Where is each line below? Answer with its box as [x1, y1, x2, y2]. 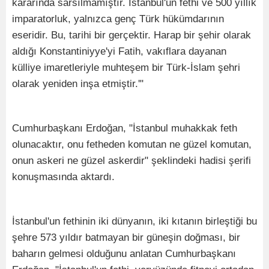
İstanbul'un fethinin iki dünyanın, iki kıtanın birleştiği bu [12, 215, 257, 227]
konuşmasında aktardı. [12, 171, 115, 183]
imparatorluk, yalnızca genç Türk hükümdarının [12, 13, 224, 25]
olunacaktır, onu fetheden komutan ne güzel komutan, [12, 138, 252, 150]
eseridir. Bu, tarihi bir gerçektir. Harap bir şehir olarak [12, 29, 251, 41]
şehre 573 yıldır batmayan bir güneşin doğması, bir [12, 231, 240, 243]
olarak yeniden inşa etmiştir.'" [12, 77, 144, 89]
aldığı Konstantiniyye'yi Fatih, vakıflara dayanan [12, 45, 226, 57]
